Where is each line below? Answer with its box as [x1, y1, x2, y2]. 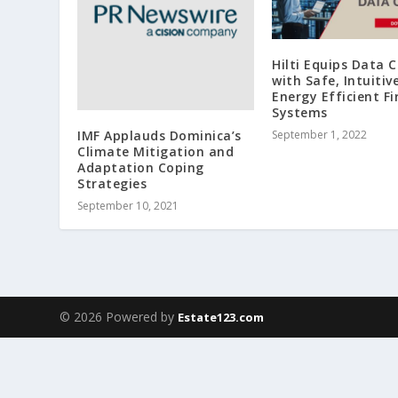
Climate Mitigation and [77, 142, 235, 160]
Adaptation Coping [77, 158, 204, 176]
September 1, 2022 [272, 126, 367, 142]
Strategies [77, 174, 147, 192]
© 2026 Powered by [60, 307, 179, 325]
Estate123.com [178, 308, 265, 325]
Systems [272, 103, 328, 121]
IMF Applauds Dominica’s [77, 126, 242, 144]
